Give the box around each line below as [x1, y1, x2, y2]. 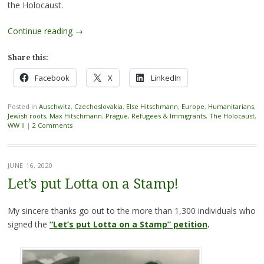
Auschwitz [38, 102, 71, 111]
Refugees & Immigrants [131, 111, 206, 121]
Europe [181, 102, 204, 111]
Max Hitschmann [49, 111, 102, 121]
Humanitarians [207, 102, 254, 111]
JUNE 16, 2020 [7, 161, 53, 170]
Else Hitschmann [126, 102, 178, 111]
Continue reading [7, 25, 75, 37]
